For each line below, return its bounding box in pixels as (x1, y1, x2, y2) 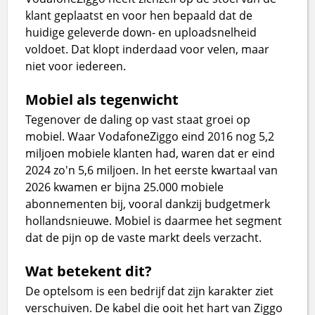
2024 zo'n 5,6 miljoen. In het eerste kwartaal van (25, 162, 278, 178)
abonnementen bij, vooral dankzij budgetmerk (25, 195, 271, 212)
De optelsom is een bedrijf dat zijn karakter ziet (25, 283, 274, 299)
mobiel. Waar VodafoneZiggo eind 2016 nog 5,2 (25, 128, 275, 144)
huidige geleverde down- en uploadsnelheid (25, 24, 257, 40)
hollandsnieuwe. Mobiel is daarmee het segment (25, 212, 283, 229)
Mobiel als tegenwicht (25, 89, 179, 109)
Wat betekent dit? (25, 261, 153, 281)
